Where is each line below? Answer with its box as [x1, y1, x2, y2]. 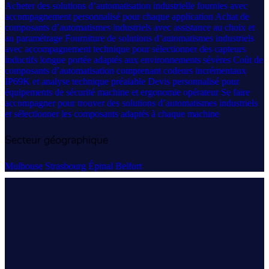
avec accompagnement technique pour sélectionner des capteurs [5, 44, 246, 55]
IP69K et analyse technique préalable [5, 76, 148, 87]
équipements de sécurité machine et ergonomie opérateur [5, 87, 221, 98]
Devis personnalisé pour [148, 76, 239, 87]
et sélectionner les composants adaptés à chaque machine [5, 109, 219, 119]
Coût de [233, 55, 263, 65]
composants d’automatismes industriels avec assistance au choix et [5, 22, 255, 33]
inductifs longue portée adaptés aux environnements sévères [5, 55, 233, 65]
